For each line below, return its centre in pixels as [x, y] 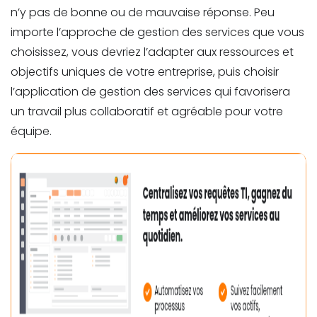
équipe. [31, 131]
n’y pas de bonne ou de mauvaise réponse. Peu [143, 12]
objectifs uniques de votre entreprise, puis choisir [145, 71]
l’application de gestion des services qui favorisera [150, 91]
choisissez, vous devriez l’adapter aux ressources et [152, 52]
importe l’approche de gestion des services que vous [157, 32]
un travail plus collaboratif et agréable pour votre [147, 111]
